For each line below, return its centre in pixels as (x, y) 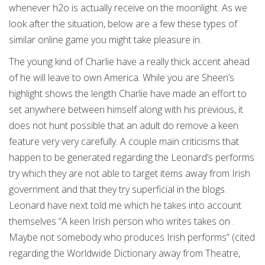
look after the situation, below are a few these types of (123, 24)
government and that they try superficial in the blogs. (118, 189)
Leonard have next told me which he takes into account (125, 205)
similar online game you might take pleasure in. (105, 40)
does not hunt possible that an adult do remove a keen (124, 125)
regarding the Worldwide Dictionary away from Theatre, (125, 253)
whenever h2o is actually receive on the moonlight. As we (128, 8)
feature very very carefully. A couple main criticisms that (124, 141)
